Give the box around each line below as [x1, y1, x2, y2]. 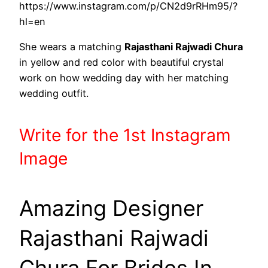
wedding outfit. [19, 87, 89, 100]
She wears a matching [19, 41, 124, 53]
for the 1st [66, 124, 151, 145]
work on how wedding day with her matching [19, 72, 229, 84]
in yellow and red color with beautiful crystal [19, 56, 224, 69]
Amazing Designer [19, 194, 203, 221]
